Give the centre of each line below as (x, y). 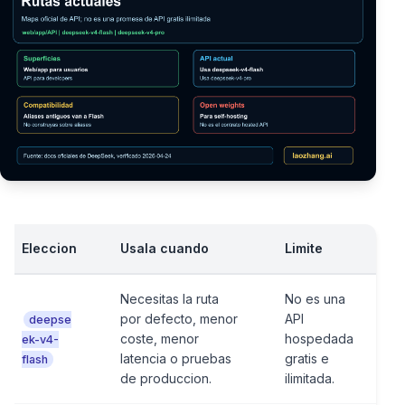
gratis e (307, 358)
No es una (315, 299)
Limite (304, 248)
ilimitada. (310, 378)
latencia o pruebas (176, 358)
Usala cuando (165, 248)
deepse (50, 320)
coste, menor (160, 339)
